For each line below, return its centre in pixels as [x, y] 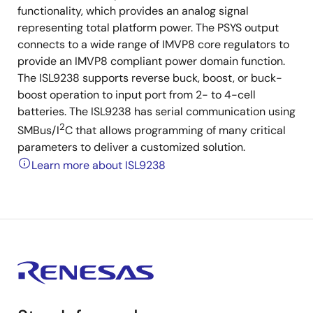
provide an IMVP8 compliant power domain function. [151, 61]
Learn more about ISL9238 [99, 166]
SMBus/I [38, 131]
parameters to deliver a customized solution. [131, 147]
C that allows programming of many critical [175, 131]
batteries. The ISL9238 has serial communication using [156, 111]
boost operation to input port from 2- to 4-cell [137, 95]
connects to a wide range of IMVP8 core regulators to [153, 44]
